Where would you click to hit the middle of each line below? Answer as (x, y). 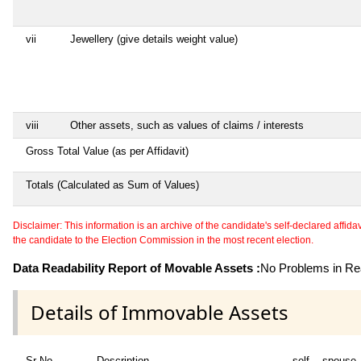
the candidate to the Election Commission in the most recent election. (163, 240)
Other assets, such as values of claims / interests (187, 125)
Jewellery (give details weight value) (154, 39)
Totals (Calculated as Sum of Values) (112, 185)
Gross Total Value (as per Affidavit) (107, 151)
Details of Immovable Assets (160, 312)
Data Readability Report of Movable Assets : (137, 268)
